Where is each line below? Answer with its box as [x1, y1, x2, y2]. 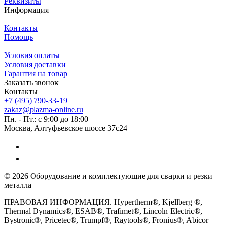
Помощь [4, 33, 33, 42]
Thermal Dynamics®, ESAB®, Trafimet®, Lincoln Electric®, [4, 207, 202, 216]
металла [4, 181, 31, 190]
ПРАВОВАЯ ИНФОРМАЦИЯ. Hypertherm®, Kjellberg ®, [4, 198, 202, 207]
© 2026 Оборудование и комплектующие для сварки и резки [4, 172, 212, 181]
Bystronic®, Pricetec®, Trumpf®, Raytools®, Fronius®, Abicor [4, 216, 208, 225]
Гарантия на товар [4, 69, 67, 78]
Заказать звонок [4, 78, 59, 87]
